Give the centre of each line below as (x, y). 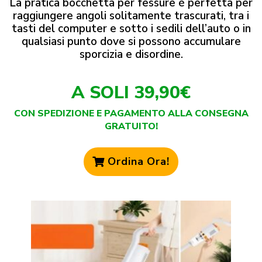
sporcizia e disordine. (131, 54)
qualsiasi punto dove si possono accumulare (131, 41)
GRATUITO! (131, 127)
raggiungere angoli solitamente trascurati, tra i (131, 15)
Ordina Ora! (139, 162)
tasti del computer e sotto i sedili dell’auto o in (131, 28)
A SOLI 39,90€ (131, 93)
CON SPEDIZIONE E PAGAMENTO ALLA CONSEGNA (131, 114)
